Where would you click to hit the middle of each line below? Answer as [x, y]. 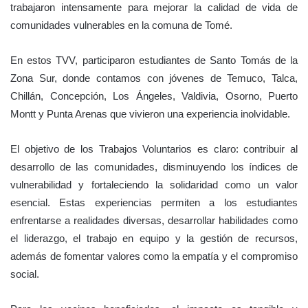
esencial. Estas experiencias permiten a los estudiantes [154, 202]
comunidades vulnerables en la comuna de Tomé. [121, 25]
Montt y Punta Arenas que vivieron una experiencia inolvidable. [150, 113]
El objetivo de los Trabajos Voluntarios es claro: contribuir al [154, 148]
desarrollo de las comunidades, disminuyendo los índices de [154, 166]
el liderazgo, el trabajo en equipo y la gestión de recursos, [154, 238]
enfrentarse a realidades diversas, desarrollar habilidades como [154, 220]
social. [25, 274]
